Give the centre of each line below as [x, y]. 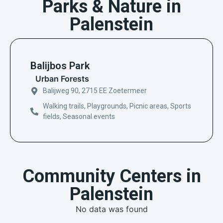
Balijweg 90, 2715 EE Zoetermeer [95, 91]
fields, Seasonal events [79, 117]
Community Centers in [111, 176]
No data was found [111, 209]
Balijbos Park [60, 66]
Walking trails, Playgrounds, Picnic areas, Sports [117, 106]
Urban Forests [62, 79]
